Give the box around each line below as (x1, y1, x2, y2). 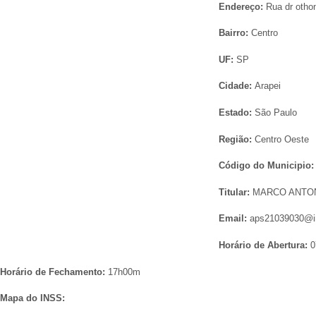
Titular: (219, 186, 253, 197)
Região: (219, 133, 255, 145)
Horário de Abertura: (219, 239, 310, 250)
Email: (219, 213, 250, 224)
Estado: (219, 107, 255, 119)
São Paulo (255, 107, 297, 119)
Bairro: (219, 28, 251, 39)
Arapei (255, 80, 281, 92)
